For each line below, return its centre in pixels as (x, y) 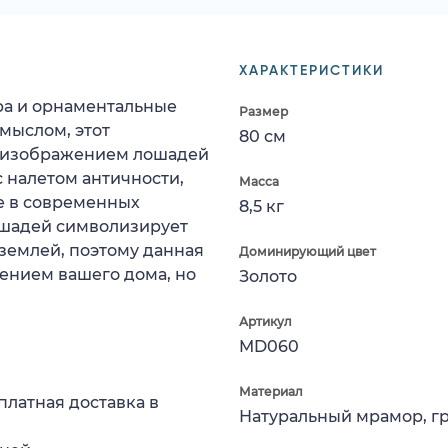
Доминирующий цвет (307, 251)
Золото (268, 276)
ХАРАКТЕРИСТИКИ (311, 70)
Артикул (265, 321)
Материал (271, 391)
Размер (263, 111)
